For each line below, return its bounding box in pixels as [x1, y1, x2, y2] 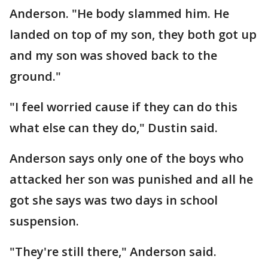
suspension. [10, 213, 79, 229]
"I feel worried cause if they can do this [10, 99, 237, 115]
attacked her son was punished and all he [10, 171, 253, 187]
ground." [10, 68, 61, 84]
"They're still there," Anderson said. [10, 243, 217, 260]
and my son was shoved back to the [10, 47, 217, 63]
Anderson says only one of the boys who [10, 150, 243, 166]
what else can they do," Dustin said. [10, 120, 218, 136]
